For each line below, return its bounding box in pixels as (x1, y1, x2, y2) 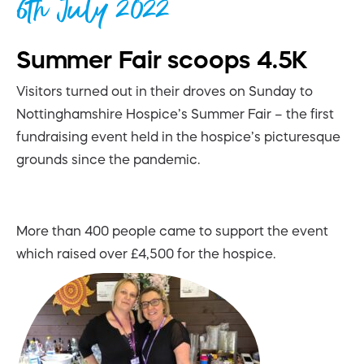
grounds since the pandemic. (16, 152, 200, 166)
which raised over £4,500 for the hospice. (16, 246, 275, 260)
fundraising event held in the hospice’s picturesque (16, 129, 340, 143)
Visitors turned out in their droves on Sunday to (16, 84, 313, 97)
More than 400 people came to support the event (16, 223, 328, 237)
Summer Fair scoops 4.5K (16, 46, 309, 72)
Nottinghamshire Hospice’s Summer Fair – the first (16, 106, 334, 120)
